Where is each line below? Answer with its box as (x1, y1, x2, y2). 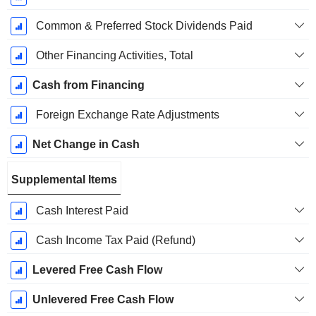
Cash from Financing (32, 79, 145, 92)
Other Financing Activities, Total (35, 49, 193, 62)
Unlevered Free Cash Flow (32, 293, 174, 306)
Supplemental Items (11, 174, 117, 186)
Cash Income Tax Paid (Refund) (35, 234, 195, 247)
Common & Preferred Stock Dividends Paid (35, 20, 253, 32)
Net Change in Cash (32, 138, 140, 151)
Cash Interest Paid (35, 205, 128, 217)
